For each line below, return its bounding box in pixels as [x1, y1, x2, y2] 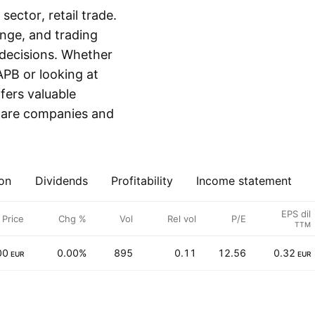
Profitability [111, 174, 173, 188]
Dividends [35, 174, 88, 188]
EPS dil [281, 207, 311, 219]
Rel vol [167, 212, 196, 224]
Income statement [196, 174, 292, 188]
